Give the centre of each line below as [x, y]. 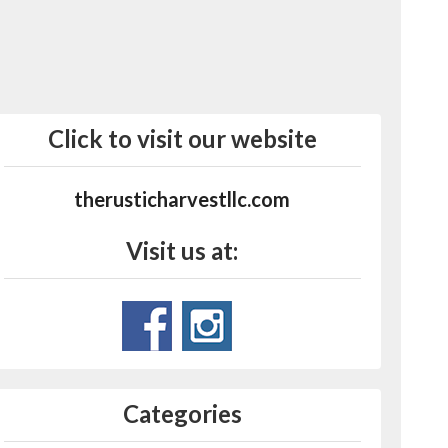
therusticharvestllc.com [182, 199]
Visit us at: [182, 251]
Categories [182, 414]
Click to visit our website [182, 139]
